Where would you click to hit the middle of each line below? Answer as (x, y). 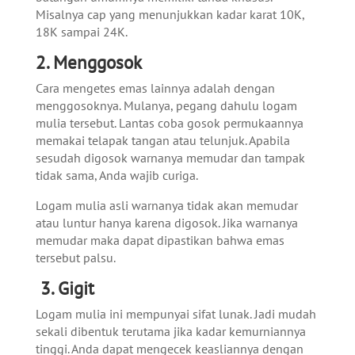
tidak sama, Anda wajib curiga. (116, 175)
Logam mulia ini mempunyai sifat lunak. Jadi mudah (176, 313)
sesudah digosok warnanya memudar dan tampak (170, 157)
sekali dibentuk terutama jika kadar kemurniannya (170, 331)
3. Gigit (65, 288)
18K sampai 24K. (81, 31)
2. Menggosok (90, 62)
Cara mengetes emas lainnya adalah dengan (155, 88)
